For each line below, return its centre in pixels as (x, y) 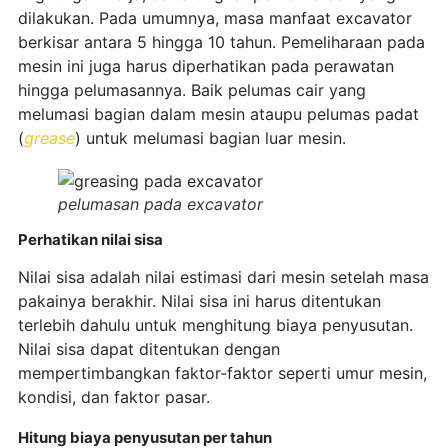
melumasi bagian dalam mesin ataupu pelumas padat (218, 114)
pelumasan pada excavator (160, 204)
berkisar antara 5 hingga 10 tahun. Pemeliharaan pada (221, 42)
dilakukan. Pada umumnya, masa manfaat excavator (214, 18)
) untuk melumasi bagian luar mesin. (210, 138)
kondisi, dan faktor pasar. (113, 397)
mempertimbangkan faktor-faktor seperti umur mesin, (222, 373)
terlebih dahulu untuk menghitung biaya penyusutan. (215, 325)
